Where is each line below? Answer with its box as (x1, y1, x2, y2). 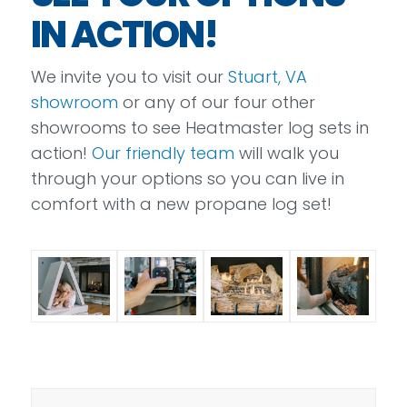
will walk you (233, 142, 339, 165)
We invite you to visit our (30, 65, 228, 89)
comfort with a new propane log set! (30, 193, 332, 216)
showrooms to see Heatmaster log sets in (30, 116, 369, 140)
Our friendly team (91, 142, 234, 165)
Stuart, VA (227, 65, 307, 89)
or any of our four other (117, 91, 315, 114)
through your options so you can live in (30, 167, 344, 191)
